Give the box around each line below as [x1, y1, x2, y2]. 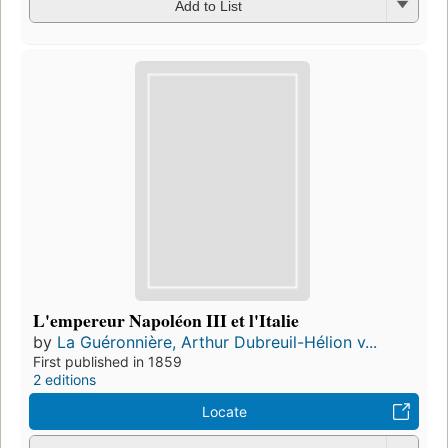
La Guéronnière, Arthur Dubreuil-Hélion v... [57, 331, 377, 352]
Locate [201, 402, 247, 420]
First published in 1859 [33, 352, 182, 370]
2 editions [33, 370, 96, 388]
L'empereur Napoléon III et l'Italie [33, 306, 299, 333]
